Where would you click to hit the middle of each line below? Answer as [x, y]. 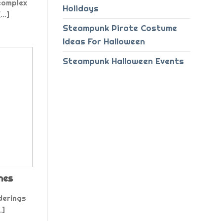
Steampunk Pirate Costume [120, 28]
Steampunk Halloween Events [123, 61]
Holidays [81, 9]
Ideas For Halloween [104, 42]
